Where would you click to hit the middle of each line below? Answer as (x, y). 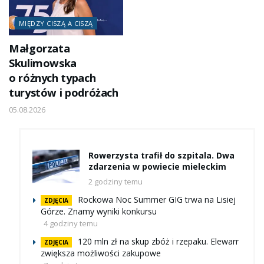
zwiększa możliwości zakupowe (101, 253)
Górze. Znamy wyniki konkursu (99, 212)
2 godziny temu (115, 182)
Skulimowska (43, 63)
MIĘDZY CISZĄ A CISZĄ (56, 24)
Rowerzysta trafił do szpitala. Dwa (161, 156)
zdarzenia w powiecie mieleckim (157, 167)
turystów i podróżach (64, 93)
